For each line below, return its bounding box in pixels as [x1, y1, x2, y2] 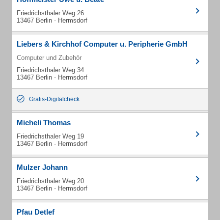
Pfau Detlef [17, 208, 55, 216]
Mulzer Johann [17, 163, 68, 171]
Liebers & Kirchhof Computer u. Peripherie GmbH [17, 40, 188, 48]
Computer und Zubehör [17, 54, 82, 61]
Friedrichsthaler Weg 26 [17, 9, 84, 17]
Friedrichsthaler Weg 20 [17, 177, 84, 185]
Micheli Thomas [17, 118, 71, 127]
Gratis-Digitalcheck [29, 96, 80, 103]
